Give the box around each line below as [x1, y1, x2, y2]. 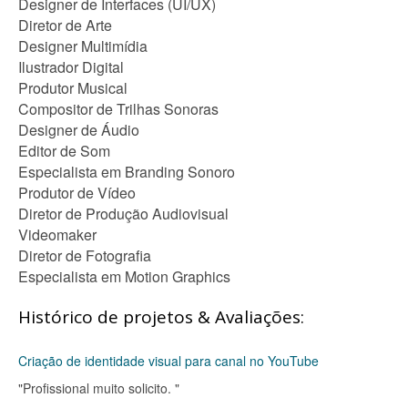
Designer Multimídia [18, 36, 148, 56]
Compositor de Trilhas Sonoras [18, 98, 219, 119]
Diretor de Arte [18, 15, 112, 36]
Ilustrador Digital [18, 56, 124, 77]
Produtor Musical [18, 77, 127, 98]
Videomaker [18, 224, 97, 245]
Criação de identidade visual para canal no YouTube [18, 352, 319, 370]
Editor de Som [18, 140, 110, 161]
